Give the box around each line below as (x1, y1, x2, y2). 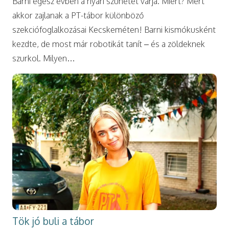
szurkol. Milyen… (12, 53, 75, 64)
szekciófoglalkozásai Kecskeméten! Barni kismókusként (12, 25, 216, 35)
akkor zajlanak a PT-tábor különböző (12, 10, 144, 21)
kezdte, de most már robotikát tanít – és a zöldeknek (12, 39, 205, 50)
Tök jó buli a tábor (12, 214, 94, 227)
